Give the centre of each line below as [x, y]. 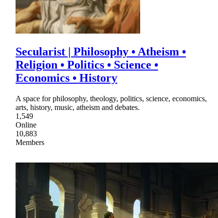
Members [30, 143]
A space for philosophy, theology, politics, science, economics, [111, 99]
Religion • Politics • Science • [87, 65]
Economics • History [66, 78]
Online [26, 125]
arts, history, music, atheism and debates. [78, 108]
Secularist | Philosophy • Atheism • [101, 52]
